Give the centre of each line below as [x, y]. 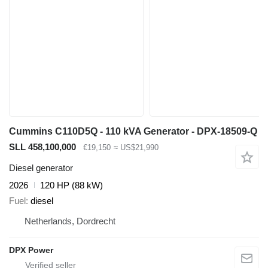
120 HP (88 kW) [71, 185]
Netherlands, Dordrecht [70, 221]
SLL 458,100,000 [42, 147]
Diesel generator [41, 167]
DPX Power [31, 250]
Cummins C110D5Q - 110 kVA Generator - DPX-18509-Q [133, 132]
